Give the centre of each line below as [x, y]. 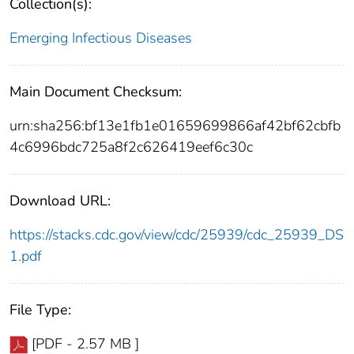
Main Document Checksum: [96, 92]
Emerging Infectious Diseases [101, 38]
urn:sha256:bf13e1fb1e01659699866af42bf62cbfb [175, 126]
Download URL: [60, 201]
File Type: [40, 310]
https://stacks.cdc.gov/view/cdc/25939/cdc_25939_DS [177, 235]
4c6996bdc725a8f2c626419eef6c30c [131, 147]
